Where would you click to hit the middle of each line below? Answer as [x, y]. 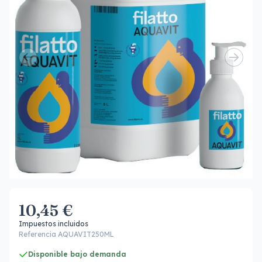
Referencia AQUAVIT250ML [66, 234]
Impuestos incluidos [54, 224]
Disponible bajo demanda [77, 254]
